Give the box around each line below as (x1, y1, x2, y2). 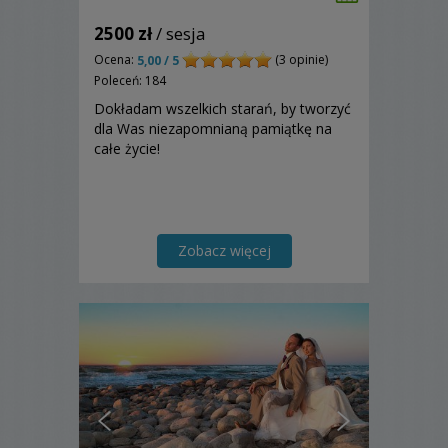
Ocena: (94, 50, 137, 68)
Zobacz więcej (177, 241, 271, 261)
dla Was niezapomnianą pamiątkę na (94, 119, 332, 139)
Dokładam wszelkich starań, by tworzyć (94, 99, 351, 119)
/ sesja (152, 21, 206, 45)
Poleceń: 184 (94, 72, 166, 90)
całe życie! (94, 139, 160, 159)
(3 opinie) (272, 50, 328, 68)
